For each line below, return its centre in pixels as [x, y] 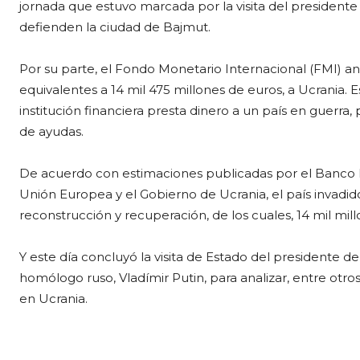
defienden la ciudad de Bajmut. [115, 27]
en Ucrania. [53, 299]
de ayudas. [51, 132]
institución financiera [83, 111]
